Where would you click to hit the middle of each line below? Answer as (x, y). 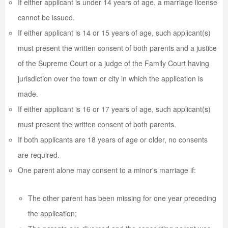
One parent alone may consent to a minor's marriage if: (107, 170)
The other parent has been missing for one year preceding (122, 198)
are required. (39, 155)
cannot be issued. (46, 17)
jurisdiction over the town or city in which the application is (110, 78)
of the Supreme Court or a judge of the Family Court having (113, 63)
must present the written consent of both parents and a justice (117, 48)
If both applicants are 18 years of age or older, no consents (113, 139)
